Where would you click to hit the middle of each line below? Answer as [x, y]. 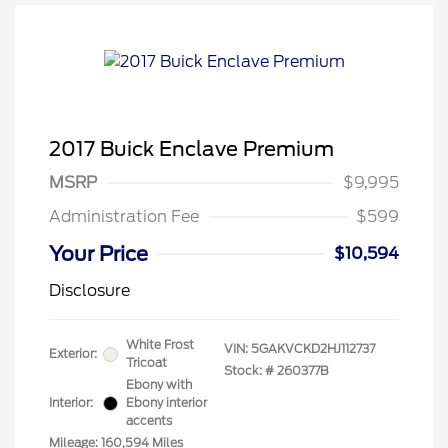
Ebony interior [166, 402]
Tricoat [146, 362]
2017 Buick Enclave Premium [191, 149]
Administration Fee [124, 216]
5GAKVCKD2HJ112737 [313, 348]
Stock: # [249, 370]
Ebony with [159, 384]
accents [149, 420]
